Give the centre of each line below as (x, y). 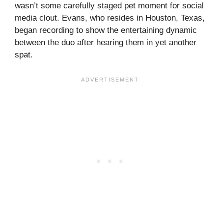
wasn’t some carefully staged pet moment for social (109, 6)
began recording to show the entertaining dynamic (106, 30)
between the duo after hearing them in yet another (106, 43)
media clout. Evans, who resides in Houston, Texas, (110, 18)
